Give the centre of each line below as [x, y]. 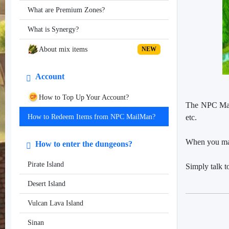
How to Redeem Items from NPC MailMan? [91, 117]
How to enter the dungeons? [83, 144]
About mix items [63, 49]
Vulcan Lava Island [55, 203]
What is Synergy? [53, 30]
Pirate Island [46, 165]
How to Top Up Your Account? [84, 97]
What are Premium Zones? [66, 10]
